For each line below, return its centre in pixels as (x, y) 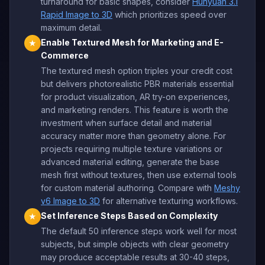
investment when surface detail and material (126, 123)
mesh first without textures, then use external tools (139, 175)
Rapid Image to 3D (77, 14)
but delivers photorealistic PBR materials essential (137, 84)
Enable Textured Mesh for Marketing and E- (132, 42)
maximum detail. (71, 28)
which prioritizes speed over (169, 14)
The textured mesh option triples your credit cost (137, 71)
